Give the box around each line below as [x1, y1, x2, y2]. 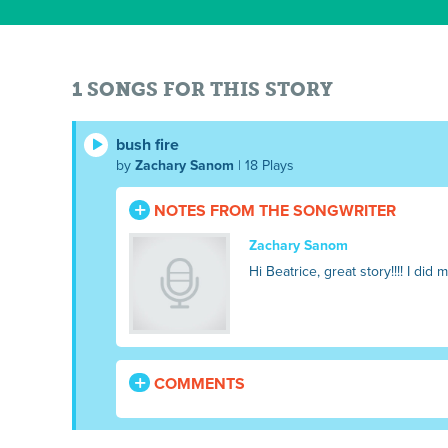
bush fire [116, 135, 179, 156]
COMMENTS [149, 373, 245, 394]
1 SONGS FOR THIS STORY [72, 78, 333, 101]
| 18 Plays [234, 157, 294, 175]
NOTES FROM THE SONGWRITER [149, 201, 396, 222]
